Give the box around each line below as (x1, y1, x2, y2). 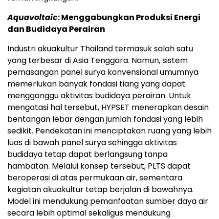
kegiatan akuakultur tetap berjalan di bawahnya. (7, 183, 194, 195)
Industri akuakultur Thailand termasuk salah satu (7, 43, 193, 54)
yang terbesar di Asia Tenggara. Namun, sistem (7, 54, 188, 66)
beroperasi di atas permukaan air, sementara (7, 172, 182, 183)
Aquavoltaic (7, 11, 58, 23)
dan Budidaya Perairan (7, 23, 105, 35)
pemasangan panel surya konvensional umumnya (7, 66, 198, 78)
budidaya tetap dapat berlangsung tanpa (7, 148, 168, 160)
